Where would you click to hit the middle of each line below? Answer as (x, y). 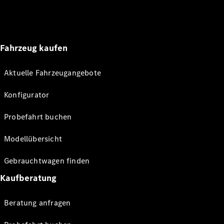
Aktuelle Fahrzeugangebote (52, 72)
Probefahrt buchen (38, 116)
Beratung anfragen (37, 202)
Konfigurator (27, 94)
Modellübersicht (33, 138)
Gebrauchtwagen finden (47, 160)
